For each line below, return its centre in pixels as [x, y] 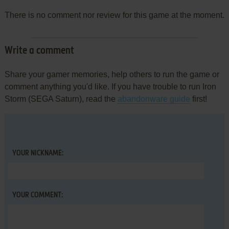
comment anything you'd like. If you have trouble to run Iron [110, 87]
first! [198, 99]
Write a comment [39, 51]
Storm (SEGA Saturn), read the [61, 99]
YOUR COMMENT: [37, 195]
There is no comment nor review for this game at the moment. [114, 15]
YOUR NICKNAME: [38, 153]
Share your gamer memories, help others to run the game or [112, 74]
